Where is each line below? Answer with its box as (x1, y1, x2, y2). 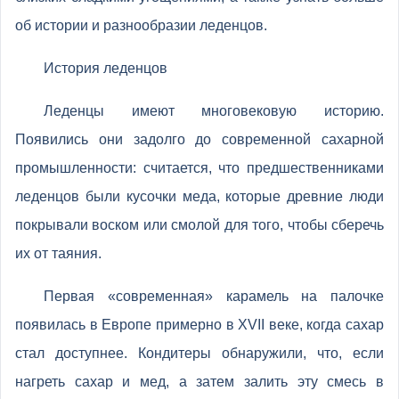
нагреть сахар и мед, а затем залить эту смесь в (15, 374, 384, 389)
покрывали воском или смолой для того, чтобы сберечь (15, 217, 384, 232)
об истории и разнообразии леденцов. (15, 18, 267, 33)
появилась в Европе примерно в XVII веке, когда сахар (15, 317, 384, 332)
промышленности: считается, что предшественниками (15, 160, 384, 175)
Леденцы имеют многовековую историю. (44, 103, 384, 118)
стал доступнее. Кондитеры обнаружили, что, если (15, 346, 384, 361)
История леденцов (44, 61, 167, 76)
